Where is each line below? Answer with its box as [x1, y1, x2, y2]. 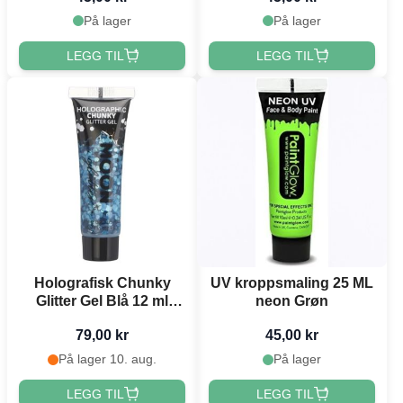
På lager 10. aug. [58, 352, 157, 367]
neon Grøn [255, 293, 328, 309]
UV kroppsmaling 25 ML [210, 275, 373, 291]
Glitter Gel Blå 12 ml [36, 293, 168, 309]
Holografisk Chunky [33, 275, 171, 291]
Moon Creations [48, 311, 157, 327]
